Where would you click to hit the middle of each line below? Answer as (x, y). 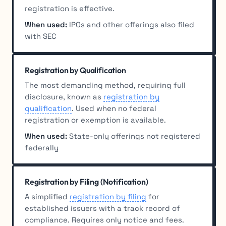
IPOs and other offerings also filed (131, 25)
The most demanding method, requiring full (105, 85)
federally (42, 148)
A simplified (47, 197)
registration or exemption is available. (96, 120)
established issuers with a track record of (103, 208)
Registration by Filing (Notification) (87, 182)
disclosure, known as (64, 97)
